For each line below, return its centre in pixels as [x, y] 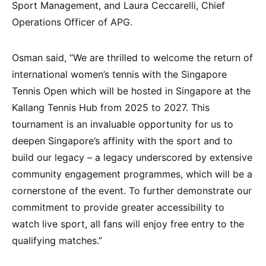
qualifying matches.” [57, 240]
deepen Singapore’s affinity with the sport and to [122, 140]
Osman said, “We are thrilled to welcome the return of [132, 57]
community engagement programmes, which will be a [132, 174]
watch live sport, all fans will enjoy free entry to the [128, 224]
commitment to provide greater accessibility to [118, 207]
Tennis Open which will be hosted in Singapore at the [131, 91]
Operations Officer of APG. [72, 22]
